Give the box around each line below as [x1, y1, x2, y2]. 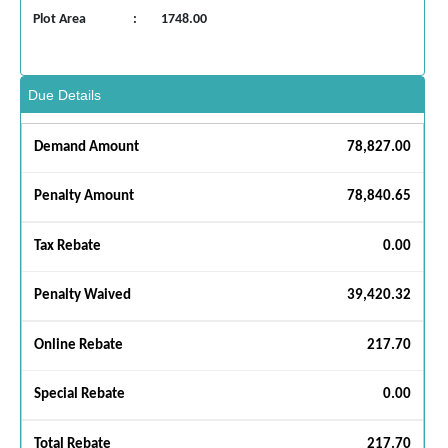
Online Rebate [34, 337, 123, 353]
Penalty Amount [34, 188, 134, 204]
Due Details [28, 86, 101, 103]
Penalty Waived [34, 287, 131, 303]
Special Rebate [34, 386, 125, 402]
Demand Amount [34, 139, 139, 155]
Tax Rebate [34, 238, 101, 254]
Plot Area [33, 11, 86, 27]
